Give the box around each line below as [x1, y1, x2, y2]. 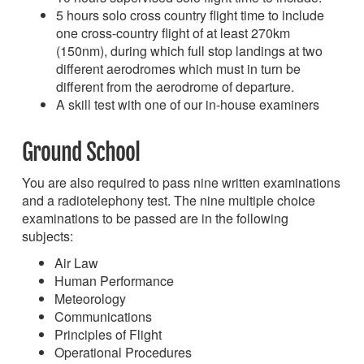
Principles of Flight [54, 324, 162, 344]
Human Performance [54, 271, 174, 290]
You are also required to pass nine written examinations [22, 172, 340, 192]
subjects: [22, 226, 73, 245]
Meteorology [54, 288, 126, 308]
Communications [54, 306, 152, 326]
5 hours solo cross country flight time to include [56, 5, 324, 24]
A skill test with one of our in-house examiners [56, 94, 319, 114]
